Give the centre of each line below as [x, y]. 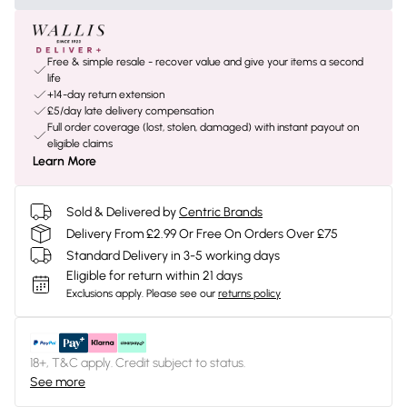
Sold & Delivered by [121, 212]
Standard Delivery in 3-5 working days [173, 255]
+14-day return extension [106, 94]
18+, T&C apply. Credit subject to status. [138, 363]
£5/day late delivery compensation [130, 111]
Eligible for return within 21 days [154, 276]
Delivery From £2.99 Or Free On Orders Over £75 [202, 233]
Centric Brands [221, 212]
